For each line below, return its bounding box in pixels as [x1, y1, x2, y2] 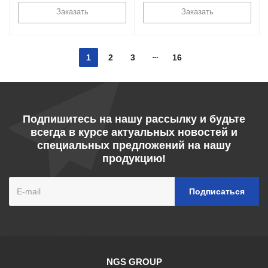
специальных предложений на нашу [37, 139, 231, 151]
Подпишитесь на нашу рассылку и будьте [23, 113, 245, 125]
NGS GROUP [106, 257, 162, 267]
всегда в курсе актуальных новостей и [31, 126, 237, 138]
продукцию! [102, 153, 166, 165]
